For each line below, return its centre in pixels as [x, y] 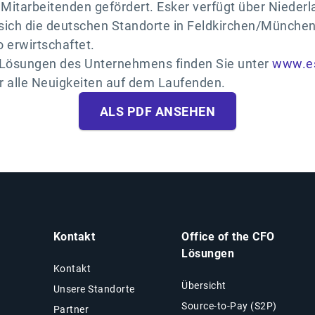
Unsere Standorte [94, 289]
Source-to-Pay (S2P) [229, 306]
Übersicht [204, 285]
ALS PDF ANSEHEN [157, 111]
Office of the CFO [228, 236]
